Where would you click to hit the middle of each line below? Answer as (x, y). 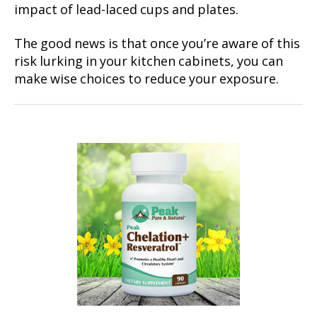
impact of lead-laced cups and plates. (126, 10)
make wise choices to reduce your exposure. (146, 79)
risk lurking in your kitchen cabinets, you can (149, 62)
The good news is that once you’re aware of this (157, 44)
